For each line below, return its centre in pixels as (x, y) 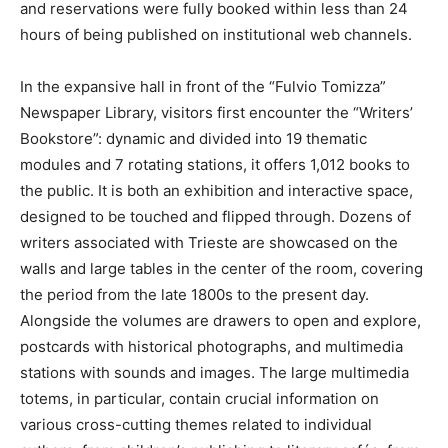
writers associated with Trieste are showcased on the (209, 242)
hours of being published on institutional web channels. (216, 34)
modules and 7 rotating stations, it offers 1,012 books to (215, 164)
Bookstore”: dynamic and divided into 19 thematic (193, 138)
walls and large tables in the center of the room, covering (221, 268)
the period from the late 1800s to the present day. (194, 294)
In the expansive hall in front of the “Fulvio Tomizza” (203, 86)
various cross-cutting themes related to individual (196, 424)
